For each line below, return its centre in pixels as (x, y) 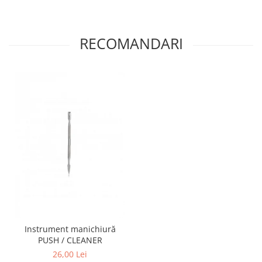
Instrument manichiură (70, 229)
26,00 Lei (70, 254)
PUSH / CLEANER (70, 240)
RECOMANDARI (131, 44)
